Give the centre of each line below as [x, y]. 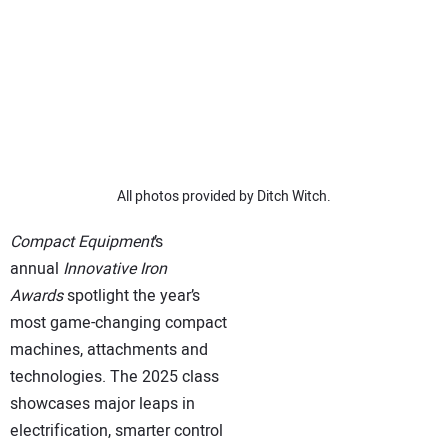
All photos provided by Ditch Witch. [224, 196]
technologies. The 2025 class [114, 377]
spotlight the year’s [131, 296]
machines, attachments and [109, 350]
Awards [36, 296]
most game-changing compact [118, 323]
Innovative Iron [115, 269]
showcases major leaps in [102, 404]
